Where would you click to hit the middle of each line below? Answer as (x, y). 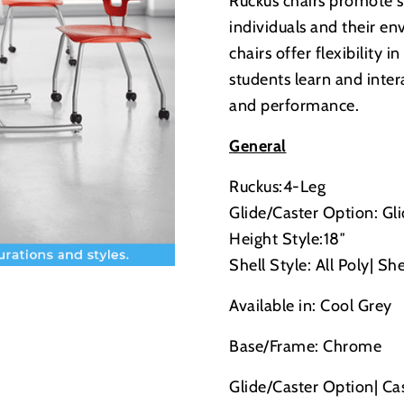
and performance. (294, 106)
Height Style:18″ (287, 239)
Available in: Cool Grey (311, 306)
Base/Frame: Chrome (305, 346)
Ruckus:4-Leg (277, 187)
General (258, 146)
